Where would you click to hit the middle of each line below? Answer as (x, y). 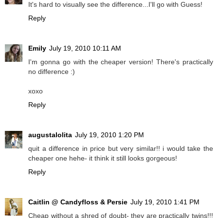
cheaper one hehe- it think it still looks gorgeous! (103, 158)
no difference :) (52, 71)
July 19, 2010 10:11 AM (85, 48)
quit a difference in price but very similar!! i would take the (121, 148)
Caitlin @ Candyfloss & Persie (78, 202)
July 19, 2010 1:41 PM (165, 202)
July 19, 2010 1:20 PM (109, 135)
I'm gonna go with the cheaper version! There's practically (121, 62)
